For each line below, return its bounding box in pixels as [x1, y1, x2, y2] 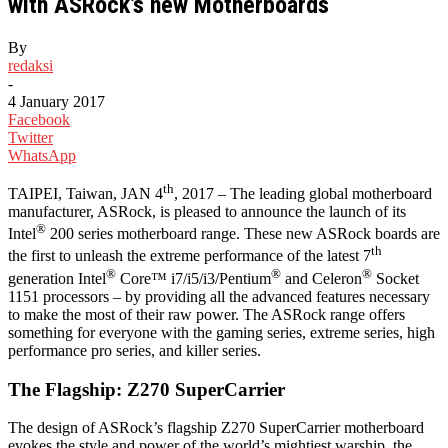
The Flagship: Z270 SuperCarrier [8, 378, 285, 400]
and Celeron [281, 270, 362, 287]
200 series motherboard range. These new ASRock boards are [46, 225, 440, 243]
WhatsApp [8, 146, 76, 164]
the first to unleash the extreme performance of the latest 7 [8, 247, 371, 265]
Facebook [8, 110, 70, 128]
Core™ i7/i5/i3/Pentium [116, 270, 271, 287]
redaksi [8, 56, 53, 74]
